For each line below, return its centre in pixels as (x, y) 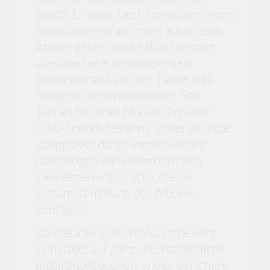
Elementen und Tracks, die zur (115, 177)
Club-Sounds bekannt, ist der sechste (133, 128)
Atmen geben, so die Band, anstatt (125, 46)
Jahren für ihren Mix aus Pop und (123, 111)
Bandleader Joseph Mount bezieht (126, 233)
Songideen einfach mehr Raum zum (129, 30)
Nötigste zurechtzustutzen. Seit (119, 95)
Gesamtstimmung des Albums (115, 193)
